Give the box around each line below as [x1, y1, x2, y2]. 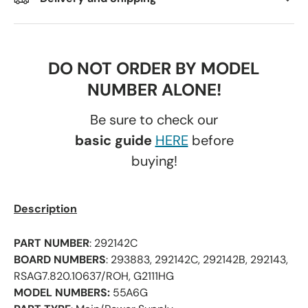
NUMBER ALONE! [87, 79, 221, 102]
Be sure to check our [90, 111, 218, 129]
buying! [131, 152, 177, 170]
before [188, 131, 234, 150]
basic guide [74, 131, 155, 150]
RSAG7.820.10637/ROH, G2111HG [14, 269, 174, 284]
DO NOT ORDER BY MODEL [48, 58, 260, 80]
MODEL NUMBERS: [14, 285, 110, 300]
